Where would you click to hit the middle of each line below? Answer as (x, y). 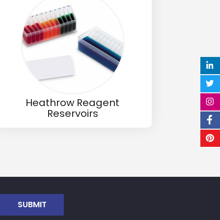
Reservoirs (72, 113)
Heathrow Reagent (73, 103)
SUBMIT (32, 205)
